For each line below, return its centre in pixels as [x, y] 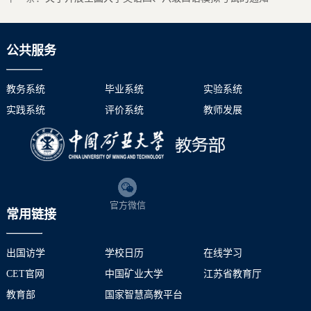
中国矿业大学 [134, 274]
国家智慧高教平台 [143, 295]
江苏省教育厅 [232, 274]
